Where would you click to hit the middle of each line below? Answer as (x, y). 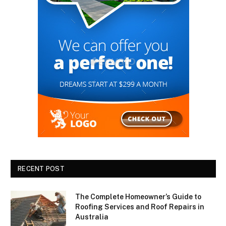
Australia (92, 217)
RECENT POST (41, 169)
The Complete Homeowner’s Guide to (138, 197)
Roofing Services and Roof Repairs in (140, 207)
